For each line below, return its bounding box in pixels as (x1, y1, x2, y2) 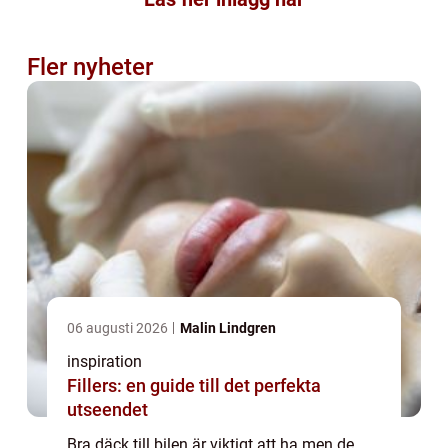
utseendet (67, 398, 148, 420)
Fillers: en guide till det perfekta (67, 374, 321, 396)
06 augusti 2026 (67, 319, 171, 336)
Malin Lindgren (180, 319, 276, 336)
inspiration (67, 351, 142, 371)
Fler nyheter (27, 52, 153, 81)
